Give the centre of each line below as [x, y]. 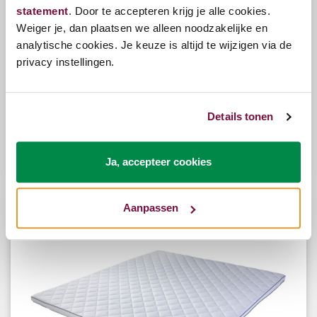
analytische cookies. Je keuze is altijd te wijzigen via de [154, 45]
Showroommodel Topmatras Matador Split [133, 97]
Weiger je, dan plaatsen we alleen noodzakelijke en [142, 28]
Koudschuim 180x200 [77, 112]
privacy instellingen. [65, 62]
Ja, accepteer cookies [158, 161]
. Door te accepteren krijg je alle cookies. [169, 11]
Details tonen [241, 117]
